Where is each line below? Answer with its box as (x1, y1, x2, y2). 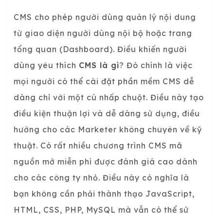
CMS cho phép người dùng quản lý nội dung (14, 12, 196, 22)
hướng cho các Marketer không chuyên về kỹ (14, 124, 202, 134)
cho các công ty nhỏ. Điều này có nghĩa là (14, 172, 189, 182)
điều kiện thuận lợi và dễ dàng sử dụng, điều (14, 108, 200, 118)
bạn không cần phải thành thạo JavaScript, (14, 188, 195, 199)
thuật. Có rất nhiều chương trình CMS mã (14, 140, 182, 150)
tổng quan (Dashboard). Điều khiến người (14, 44, 187, 54)
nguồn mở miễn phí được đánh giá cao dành (14, 156, 198, 166)
